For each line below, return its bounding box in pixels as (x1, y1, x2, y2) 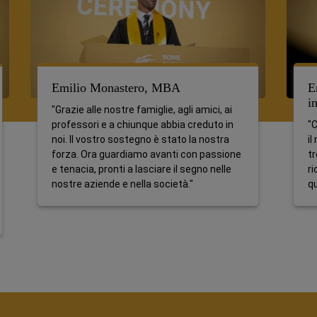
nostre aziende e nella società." (52, 178, 193, 190)
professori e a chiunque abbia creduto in (52, 119, 234, 130)
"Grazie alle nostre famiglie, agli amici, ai (52, 104, 232, 115)
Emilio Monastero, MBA (52, 81, 180, 95)
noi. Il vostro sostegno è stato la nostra (52, 134, 229, 145)
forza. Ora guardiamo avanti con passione (52, 149, 241, 160)
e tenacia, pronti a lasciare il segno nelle (52, 163, 231, 175)
